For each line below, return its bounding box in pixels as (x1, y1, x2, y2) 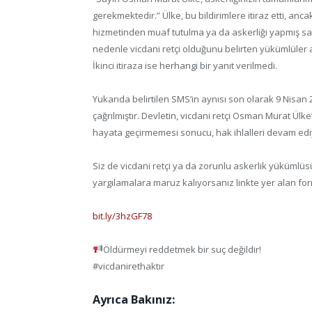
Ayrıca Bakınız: (93, 292, 175, 308)
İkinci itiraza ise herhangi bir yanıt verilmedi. (93, 58, 277, 72)
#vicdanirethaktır (93, 260, 164, 273)
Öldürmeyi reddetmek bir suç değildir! (102, 243, 261, 256)
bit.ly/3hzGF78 (93, 209, 152, 222)
